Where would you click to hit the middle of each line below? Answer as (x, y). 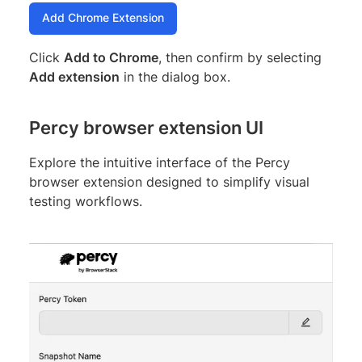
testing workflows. (86, 201)
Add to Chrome (111, 57)
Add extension (74, 76)
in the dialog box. (175, 76)
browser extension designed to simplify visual (169, 181)
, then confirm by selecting (240, 57)
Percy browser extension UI (146, 127)
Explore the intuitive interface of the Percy (160, 162)
